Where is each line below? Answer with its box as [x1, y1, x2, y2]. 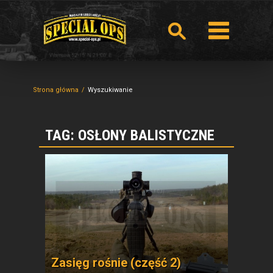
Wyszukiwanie [88, 86, 133, 94]
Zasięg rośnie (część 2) [51, 255, 181, 270]
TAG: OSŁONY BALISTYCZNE [45, 127, 214, 144]
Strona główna [33, 86, 79, 94]
